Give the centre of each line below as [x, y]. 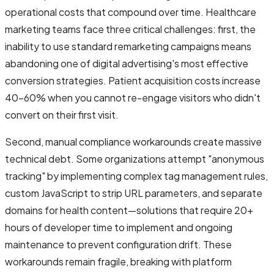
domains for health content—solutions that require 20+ [129, 210]
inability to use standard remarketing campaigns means [128, 46]
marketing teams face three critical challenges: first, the [130, 29]
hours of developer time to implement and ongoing [119, 227]
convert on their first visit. [62, 114]
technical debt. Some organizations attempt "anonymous [135, 158]
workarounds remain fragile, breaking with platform [118, 261]
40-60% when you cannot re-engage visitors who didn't [133, 97]
